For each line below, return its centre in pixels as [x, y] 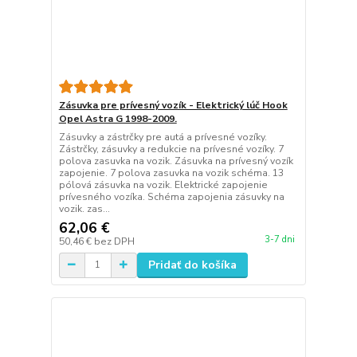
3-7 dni [279, 239]
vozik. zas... [84, 208]
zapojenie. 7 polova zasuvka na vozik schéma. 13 [171, 173]
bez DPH [114, 241]
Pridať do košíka [192, 265]
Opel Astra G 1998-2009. [118, 118]
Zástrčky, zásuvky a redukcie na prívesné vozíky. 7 [171, 149]
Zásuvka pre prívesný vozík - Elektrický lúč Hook [173, 105]
